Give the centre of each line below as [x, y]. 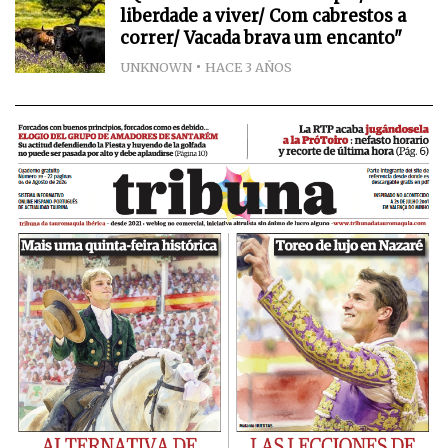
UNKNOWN [156, 66]
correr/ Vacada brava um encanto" [261, 37]
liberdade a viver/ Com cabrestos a [263, 15]
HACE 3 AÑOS [248, 66]
